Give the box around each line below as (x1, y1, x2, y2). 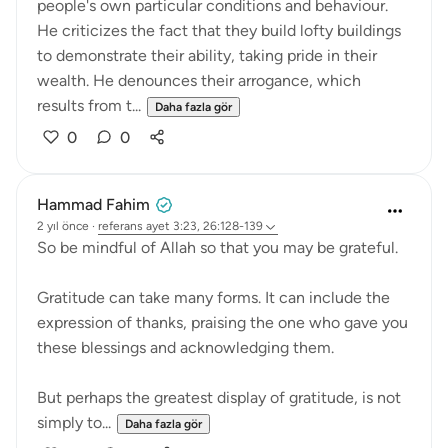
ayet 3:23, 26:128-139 (146, 219, 263, 233)
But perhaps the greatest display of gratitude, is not (37, 388, 401, 407)
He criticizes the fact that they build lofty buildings (37, 21, 401, 40)
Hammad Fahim (37, 195, 150, 214)
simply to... (37, 413, 111, 432)
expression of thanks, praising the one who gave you (37, 313, 408, 332)
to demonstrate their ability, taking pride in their (37, 46, 377, 65)
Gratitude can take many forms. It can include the (37, 288, 390, 307)
